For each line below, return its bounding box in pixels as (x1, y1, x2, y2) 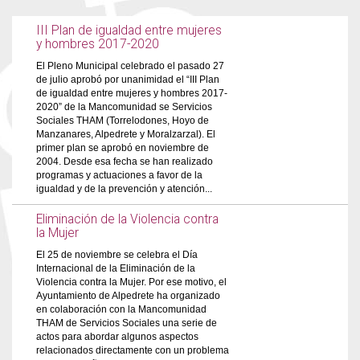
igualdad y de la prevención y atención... (36, 183, 212, 194)
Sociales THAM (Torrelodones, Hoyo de (36, 115, 209, 126)
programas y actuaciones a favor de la (36, 170, 202, 181)
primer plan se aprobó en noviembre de (36, 142, 209, 153)
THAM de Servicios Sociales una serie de (36, 317, 217, 329)
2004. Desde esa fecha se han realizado (36, 156, 213, 167)
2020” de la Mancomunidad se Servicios (36, 101, 212, 112)
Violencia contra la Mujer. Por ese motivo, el (36, 276, 227, 288)
